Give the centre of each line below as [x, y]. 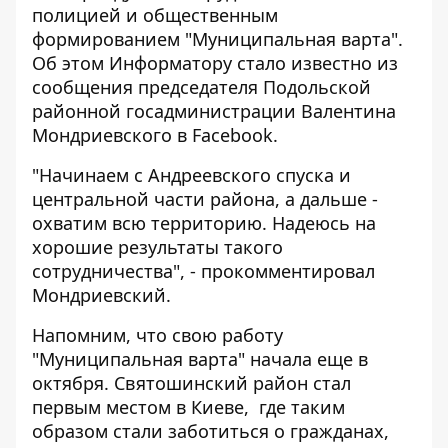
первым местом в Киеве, [143, 407]
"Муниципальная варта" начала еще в [200, 359]
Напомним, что [102, 335]
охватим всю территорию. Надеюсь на [204, 223]
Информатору [170, 63]
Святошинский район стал [230, 383]
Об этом [70, 63]
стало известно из [315, 63]
